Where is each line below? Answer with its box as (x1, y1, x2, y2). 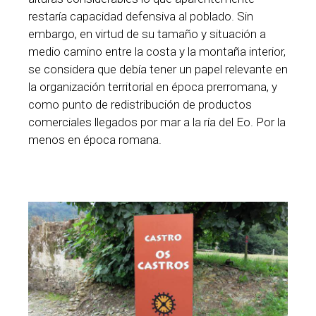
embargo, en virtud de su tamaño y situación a (28, 26, 266, 41)
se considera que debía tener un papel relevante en (28, 61, 288, 76)
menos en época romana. (28, 132, 162, 147)
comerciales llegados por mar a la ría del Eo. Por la (28, 114, 286, 129)
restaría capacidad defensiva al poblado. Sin (28, 8, 253, 23)
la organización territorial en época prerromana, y (28, 79, 277, 94)
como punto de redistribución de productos (28, 97, 252, 111)
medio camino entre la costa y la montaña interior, (28, 44, 286, 59)
